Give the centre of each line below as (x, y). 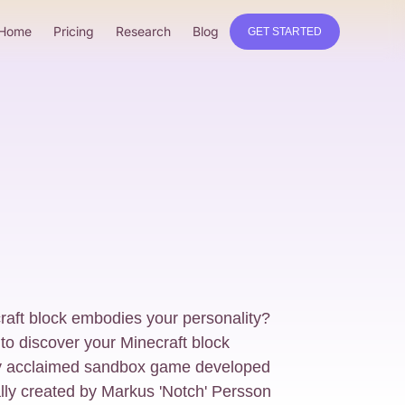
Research (143, 31)
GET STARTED (285, 31)
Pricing (74, 31)
